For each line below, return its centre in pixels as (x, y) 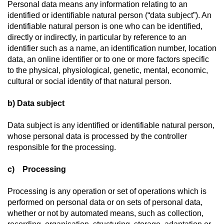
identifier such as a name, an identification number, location (112, 48)
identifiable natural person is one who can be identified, (105, 26)
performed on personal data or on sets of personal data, (105, 202)
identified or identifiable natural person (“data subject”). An (109, 15)
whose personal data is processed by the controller (97, 136)
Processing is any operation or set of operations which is (107, 191)
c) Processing (37, 169)
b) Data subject (36, 103)
